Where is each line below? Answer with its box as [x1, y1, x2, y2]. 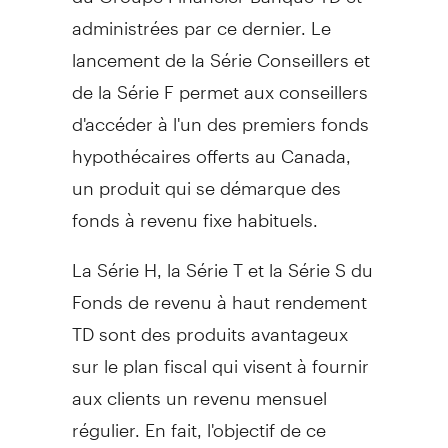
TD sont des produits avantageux [71, 305, 348, 345]
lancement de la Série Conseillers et [71, 31, 370, 71]
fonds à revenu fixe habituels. [71, 191, 318, 231]
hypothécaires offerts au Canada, [71, 127, 351, 167]
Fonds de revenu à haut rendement [71, 273, 367, 313]
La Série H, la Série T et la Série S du [71, 241, 373, 281]
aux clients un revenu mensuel [71, 369, 327, 409]
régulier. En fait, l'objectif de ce [71, 401, 326, 441]
